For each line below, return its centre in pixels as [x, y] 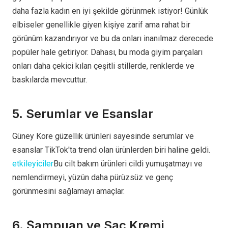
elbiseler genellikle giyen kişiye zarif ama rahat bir [101, 25]
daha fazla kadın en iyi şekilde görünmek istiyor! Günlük [110, 11]
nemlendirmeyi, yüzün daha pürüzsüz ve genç [93, 178]
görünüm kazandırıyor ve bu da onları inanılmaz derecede [113, 39]
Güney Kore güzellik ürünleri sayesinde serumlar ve [103, 136]
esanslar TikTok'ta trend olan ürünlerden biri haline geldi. [111, 150]
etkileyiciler [33, 164]
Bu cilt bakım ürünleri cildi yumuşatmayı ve [128, 164]
